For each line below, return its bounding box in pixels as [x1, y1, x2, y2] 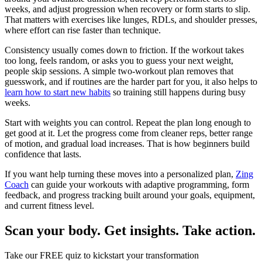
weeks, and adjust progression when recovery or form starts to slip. [5, 4, 250, 14]
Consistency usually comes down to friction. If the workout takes [5, 44, 244, 55]
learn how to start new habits [5, 87, 111, 97]
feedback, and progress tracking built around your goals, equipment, [5, 189, 255, 200]
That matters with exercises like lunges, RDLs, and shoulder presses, [5, 14, 257, 25]
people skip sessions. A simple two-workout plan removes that [5, 65, 233, 76]
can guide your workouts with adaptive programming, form [29, 179, 249, 189]
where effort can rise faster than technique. [5, 25, 161, 35]
